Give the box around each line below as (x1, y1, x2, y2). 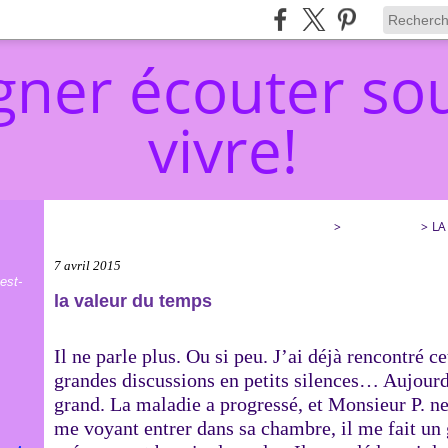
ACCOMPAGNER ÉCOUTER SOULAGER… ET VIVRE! (54, 218, 330, 235)
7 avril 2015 (54, 258, 121, 273)
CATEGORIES (345, 218, 417, 235)
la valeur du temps (54, 291, 212, 311)
